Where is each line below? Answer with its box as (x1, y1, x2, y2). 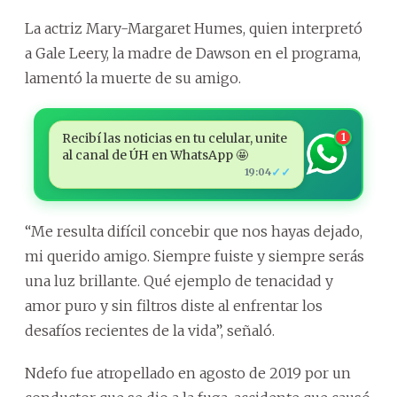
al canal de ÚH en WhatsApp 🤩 (61, 146, 248, 163)
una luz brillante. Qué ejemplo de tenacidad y (25, 271, 333, 290)
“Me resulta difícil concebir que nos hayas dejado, (25, 222, 362, 240)
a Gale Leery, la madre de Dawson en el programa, (25, 43, 361, 62)
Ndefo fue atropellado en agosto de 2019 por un (25, 363, 351, 382)
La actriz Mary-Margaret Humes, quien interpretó (25, 19, 362, 37)
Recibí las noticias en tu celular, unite (61, 129, 287, 146)
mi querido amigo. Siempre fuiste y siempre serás (25, 246, 364, 265)
